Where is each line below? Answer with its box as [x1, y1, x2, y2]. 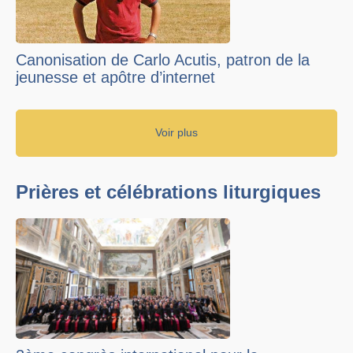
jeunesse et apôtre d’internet [16, 68, 215, 86]
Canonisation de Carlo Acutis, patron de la [16, 50, 310, 69]
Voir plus [155, 126, 198, 139]
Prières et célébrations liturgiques [16, 180, 321, 203]
